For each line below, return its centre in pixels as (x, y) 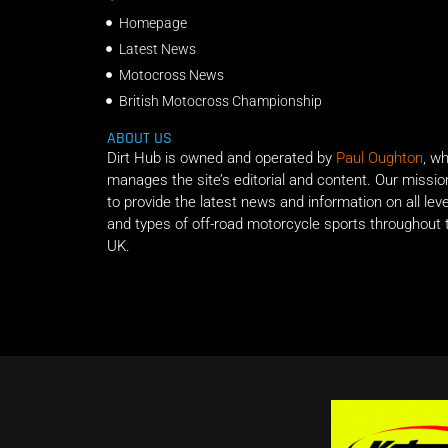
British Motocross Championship (220, 100)
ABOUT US (139, 138)
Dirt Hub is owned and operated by (221, 157)
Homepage (152, 22)
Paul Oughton (379, 157)
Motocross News (171, 74)
